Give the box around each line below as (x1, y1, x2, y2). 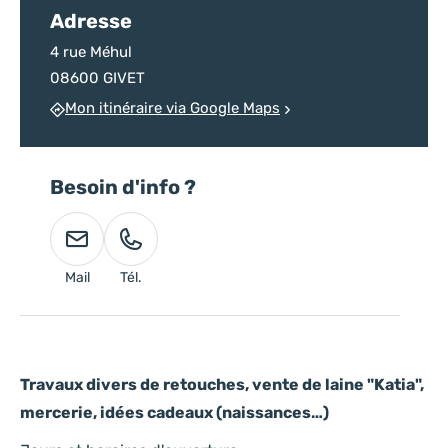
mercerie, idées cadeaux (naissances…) (20, 402, 329, 422)
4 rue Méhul (50, 43, 132, 62)
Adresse (50, 9, 132, 34)
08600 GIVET (50, 69, 145, 88)
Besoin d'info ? (50, 174, 196, 199)
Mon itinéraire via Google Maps (65, 99, 280, 118)
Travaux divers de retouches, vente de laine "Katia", (20, 374, 424, 394)
